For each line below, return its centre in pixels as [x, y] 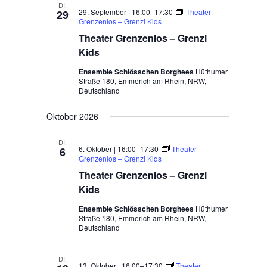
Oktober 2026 [73, 116]
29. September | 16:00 [115, 12]
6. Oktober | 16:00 [108, 149]
